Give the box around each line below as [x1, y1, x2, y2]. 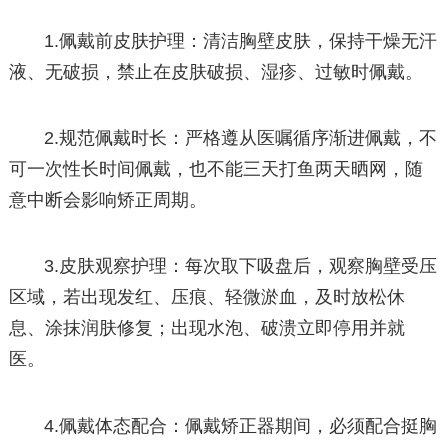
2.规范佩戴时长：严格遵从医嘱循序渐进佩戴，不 [44, 128, 438, 149]
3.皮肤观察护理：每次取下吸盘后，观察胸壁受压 [44, 256, 438, 277]
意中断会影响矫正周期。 [8, 190, 207, 211]
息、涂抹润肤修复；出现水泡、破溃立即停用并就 [8, 318, 405, 339]
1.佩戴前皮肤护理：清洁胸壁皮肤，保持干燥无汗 [44, 31, 438, 52]
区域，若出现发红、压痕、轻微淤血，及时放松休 [8, 287, 405, 308]
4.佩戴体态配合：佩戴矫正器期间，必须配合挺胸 [44, 415, 438, 436]
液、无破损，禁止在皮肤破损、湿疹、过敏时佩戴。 [8, 62, 423, 83]
